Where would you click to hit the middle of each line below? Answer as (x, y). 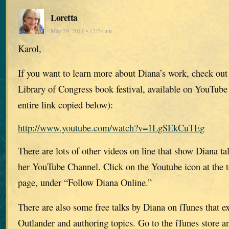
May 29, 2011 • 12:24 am (81, 31)
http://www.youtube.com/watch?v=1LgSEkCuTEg (111, 127)
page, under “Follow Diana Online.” (85, 182)
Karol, (30, 48)
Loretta (64, 17)
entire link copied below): (65, 104)
